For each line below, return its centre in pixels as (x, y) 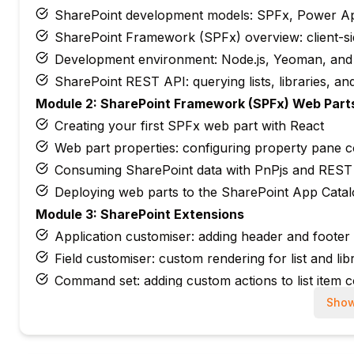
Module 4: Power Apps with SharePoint (158, 325)
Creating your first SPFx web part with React (189, 126)
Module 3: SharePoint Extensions (140, 214)
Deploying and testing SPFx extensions (171, 303)
